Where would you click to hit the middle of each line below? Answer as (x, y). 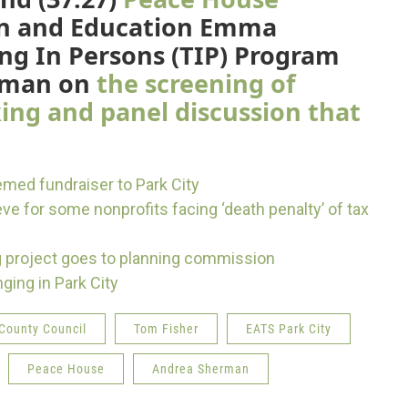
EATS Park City (289, 329)
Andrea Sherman (201, 369)
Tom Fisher (166, 329)
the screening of (196, 83)
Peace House (66, 369)
